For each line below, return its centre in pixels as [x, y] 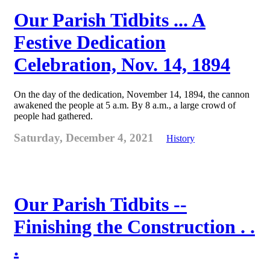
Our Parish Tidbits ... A [110, 20]
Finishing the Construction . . [134, 227]
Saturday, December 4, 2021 [85, 137]
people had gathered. [53, 116]
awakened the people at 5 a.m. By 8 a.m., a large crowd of [125, 105]
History [181, 138]
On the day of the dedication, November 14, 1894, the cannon [132, 94]
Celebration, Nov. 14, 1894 [122, 65]
